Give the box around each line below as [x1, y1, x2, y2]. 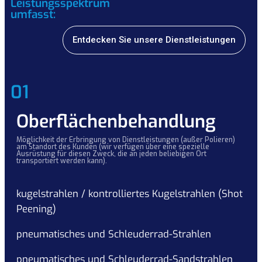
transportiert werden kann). [16, 156, 107, 166]
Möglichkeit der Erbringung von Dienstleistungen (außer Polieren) [16, 135, 235, 145]
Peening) [16, 202, 56, 216]
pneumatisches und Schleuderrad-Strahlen [16, 227, 211, 241]
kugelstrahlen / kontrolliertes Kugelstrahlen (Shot [16, 187, 243, 201]
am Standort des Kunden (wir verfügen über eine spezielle [16, 142, 209, 152]
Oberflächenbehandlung [16, 110, 216, 134]
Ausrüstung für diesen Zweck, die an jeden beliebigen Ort [16, 149, 206, 159]
